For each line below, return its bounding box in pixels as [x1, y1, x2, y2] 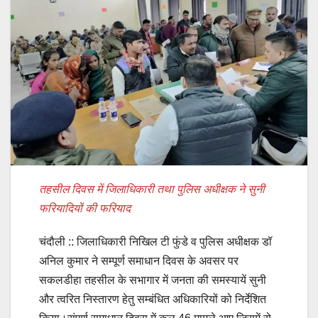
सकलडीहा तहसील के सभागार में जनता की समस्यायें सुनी [39, 274, 266, 287]
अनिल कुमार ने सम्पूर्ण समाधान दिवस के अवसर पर [39, 255, 238, 268]
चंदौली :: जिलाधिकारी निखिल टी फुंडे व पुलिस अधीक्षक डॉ [39, 236, 272, 248]
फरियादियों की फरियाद [39, 202, 131, 215]
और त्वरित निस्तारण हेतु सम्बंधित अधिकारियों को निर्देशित [39, 293, 266, 306]
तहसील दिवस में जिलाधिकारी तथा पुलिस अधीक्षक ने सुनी [39, 183, 265, 196]
